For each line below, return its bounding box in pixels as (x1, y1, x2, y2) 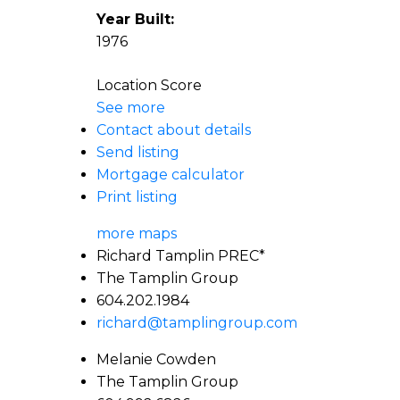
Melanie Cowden (96, 351, 216, 369)
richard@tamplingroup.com (96, 314, 297, 332)
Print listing (96, 188, 178, 206)
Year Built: (96, 11, 174, 29)
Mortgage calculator (96, 166, 245, 184)
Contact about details (96, 121, 251, 139)
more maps (96, 225, 177, 243)
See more (96, 99, 165, 117)
